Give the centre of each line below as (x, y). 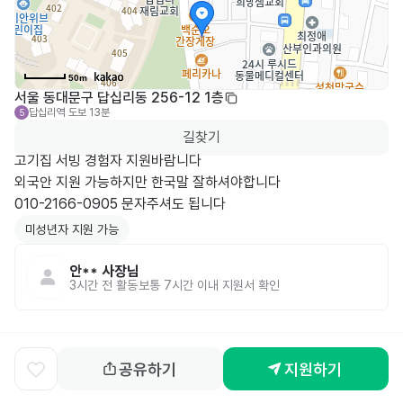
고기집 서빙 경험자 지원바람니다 (108, 160)
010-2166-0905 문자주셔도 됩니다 (120, 203)
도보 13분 (89, 112)
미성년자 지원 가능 (72, 230)
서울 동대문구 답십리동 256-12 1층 (119, 97)
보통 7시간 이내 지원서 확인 (209, 285)
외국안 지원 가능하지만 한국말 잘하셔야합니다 (148, 182)
